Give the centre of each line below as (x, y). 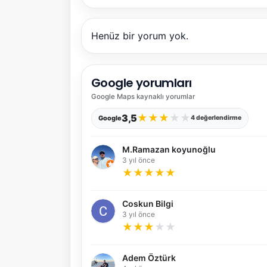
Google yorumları (142, 83)
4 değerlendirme (216, 118)
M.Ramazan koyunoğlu (169, 149)
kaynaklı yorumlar (165, 96)
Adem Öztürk (149, 257)
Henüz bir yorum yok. (140, 35)
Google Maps (113, 96)
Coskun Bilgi (148, 203)
